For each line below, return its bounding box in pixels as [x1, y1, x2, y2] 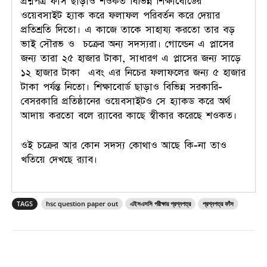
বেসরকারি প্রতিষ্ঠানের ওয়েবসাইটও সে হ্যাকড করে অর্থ [21, 95, 230, 108]
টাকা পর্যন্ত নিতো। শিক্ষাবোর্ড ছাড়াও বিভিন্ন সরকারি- [21, 80, 222, 94]
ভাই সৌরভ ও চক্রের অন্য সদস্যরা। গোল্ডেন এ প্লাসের [21, 38, 234, 51]
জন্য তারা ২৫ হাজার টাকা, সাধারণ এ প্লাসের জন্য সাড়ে [21, 52, 241, 66]
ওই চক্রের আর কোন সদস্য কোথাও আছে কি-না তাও [21, 139, 226, 153]
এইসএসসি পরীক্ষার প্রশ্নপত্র [130, 199, 191, 209]
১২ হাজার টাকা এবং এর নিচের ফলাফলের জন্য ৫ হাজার [21, 66, 246, 80]
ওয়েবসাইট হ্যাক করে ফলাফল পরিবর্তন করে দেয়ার [21, 9, 220, 23]
